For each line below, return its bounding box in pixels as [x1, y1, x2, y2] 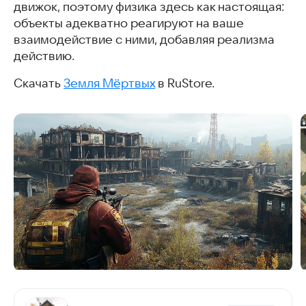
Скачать [14, 76, 64, 90]
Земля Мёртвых [64, 76, 155, 90]
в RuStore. [155, 76, 214, 90]
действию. [14, 48, 74, 63]
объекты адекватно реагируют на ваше [14, 16, 244, 30]
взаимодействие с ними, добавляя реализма [14, 32, 275, 46]
